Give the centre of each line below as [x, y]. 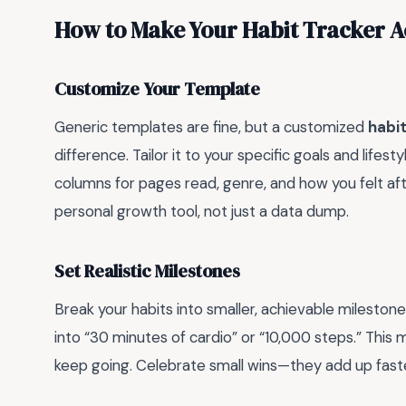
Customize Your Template [157, 90]
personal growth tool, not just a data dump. [202, 211]
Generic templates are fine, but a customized [211, 126]
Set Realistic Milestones [147, 272]
